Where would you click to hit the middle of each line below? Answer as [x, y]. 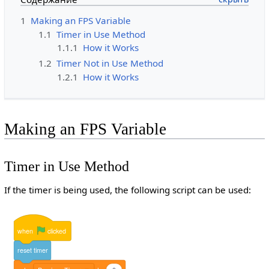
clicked [57, 231]
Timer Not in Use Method [110, 63]
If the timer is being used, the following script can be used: [127, 189]
